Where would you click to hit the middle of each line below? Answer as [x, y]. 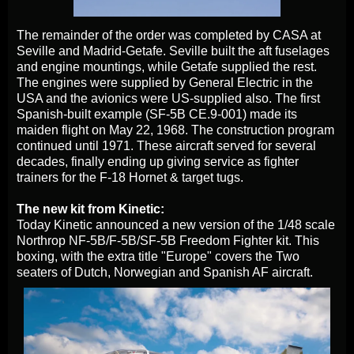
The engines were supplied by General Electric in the [165, 83]
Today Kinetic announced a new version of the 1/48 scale [176, 225]
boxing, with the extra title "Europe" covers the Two [158, 257]
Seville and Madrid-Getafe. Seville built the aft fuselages [173, 51]
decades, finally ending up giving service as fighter [158, 162]
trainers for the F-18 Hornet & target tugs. [130, 178]
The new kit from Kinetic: [90, 209]
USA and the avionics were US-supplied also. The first [168, 99]
